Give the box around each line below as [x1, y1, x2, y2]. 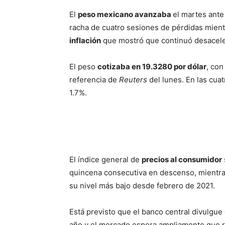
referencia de [69, 75, 119, 84]
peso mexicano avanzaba [78, 10, 173, 19]
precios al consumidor [142, 155, 222, 164]
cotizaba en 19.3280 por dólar [97, 62, 206, 71]
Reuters [119, 75, 147, 84]
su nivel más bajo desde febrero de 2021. [69, 181, 215, 190]
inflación [69, 36, 101, 45]
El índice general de [69, 155, 142, 164]
